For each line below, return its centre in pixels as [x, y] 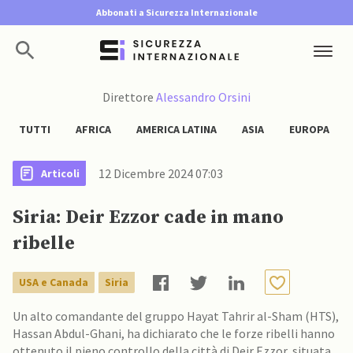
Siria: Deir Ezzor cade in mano [148, 217]
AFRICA [93, 129]
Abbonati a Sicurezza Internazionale [176, 12]
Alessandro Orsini [203, 97]
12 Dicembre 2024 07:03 [161, 173]
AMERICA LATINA [176, 129]
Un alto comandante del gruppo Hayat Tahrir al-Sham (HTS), [176, 316]
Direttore [129, 97]
